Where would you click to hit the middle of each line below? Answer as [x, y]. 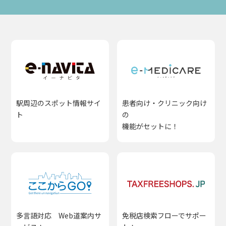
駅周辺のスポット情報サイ [59, 103]
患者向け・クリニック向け [165, 103]
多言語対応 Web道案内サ [59, 216]
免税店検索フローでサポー [164, 216]
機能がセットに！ [151, 126]
